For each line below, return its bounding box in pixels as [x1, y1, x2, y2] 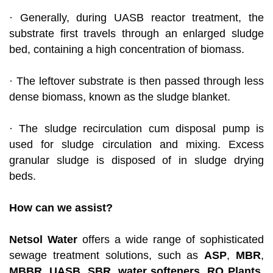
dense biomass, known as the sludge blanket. [9, 91, 230, 104]
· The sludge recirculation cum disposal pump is [9, 122, 264, 135]
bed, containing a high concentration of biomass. [9, 43, 244, 56]
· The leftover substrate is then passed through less [9, 75, 264, 88]
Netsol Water [9, 233, 77, 246]
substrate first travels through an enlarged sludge [9, 27, 264, 40]
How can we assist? [9, 202, 113, 214]
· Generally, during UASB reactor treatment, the [9, 12, 264, 24]
